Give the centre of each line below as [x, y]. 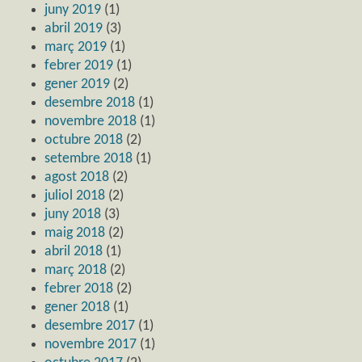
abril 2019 [74, 29]
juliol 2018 [75, 196]
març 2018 [76, 271]
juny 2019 [73, 11]
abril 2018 [74, 252]
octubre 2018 [84, 141]
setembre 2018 [88, 159]
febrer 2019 [79, 66]
